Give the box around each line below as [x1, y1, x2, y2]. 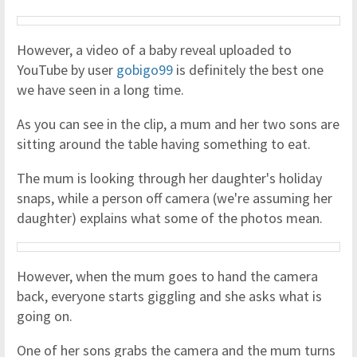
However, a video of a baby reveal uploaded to [17, 41, 292, 59]
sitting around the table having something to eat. [17, 135, 314, 153]
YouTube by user [17, 61, 116, 79]
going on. [17, 307, 76, 325]
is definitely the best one [173, 61, 324, 79]
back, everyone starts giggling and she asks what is [17, 287, 322, 305]
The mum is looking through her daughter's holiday [17, 169, 322, 187]
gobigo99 [116, 61, 173, 79]
